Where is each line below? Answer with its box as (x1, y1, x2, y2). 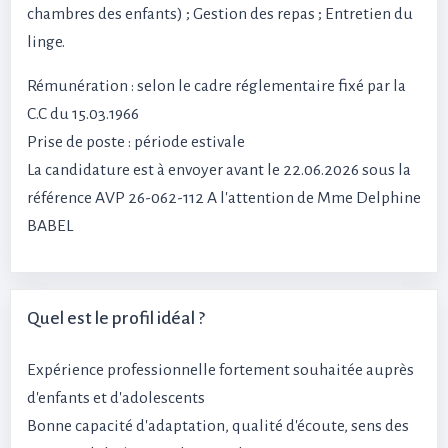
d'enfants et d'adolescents (27, 389, 205, 408)
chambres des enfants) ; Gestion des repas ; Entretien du (27, 5, 413, 24)
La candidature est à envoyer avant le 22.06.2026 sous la (27, 161, 411, 180)
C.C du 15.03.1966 (27, 105, 139, 124)
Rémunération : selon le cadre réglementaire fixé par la (27, 77, 406, 96)
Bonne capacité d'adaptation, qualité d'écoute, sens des (27, 417, 409, 436)
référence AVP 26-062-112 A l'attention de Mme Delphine (27, 189, 421, 208)
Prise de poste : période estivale (27, 133, 245, 152)
